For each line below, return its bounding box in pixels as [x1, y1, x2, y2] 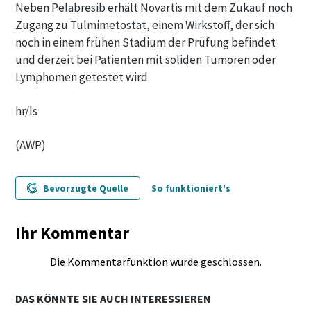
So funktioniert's [151, 182, 230, 194]
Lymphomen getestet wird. [15, 69, 150, 85]
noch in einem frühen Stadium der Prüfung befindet [15, 35, 276, 50]
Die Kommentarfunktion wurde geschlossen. [49, 255, 262, 269]
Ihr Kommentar [15, 222, 129, 244]
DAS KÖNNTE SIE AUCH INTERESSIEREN [15, 292, 211, 305]
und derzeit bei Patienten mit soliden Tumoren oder [15, 52, 276, 67]
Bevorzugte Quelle [43, 182, 128, 194]
